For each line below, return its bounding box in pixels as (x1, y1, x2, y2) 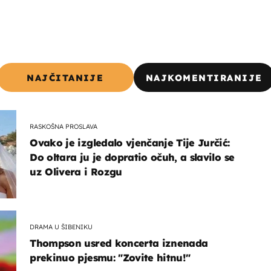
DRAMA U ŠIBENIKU (30, 222, 93, 231)
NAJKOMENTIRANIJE (145, 71, 263, 83)
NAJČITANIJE (27, 71, 104, 83)
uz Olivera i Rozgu (30, 166, 122, 178)
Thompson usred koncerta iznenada (30, 237, 208, 250)
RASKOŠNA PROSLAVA (30, 122, 98, 131)
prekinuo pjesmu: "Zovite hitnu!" (30, 252, 191, 264)
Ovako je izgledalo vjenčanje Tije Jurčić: (30, 137, 230, 149)
